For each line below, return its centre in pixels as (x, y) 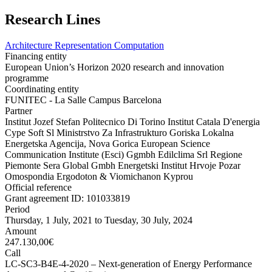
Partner (19, 111)
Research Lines (53, 20)
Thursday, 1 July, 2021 (49, 220)
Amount (21, 231)
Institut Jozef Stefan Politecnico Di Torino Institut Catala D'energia (132, 122)
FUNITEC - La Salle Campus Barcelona (83, 100)
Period (17, 209)
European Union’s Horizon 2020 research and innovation (114, 67)
